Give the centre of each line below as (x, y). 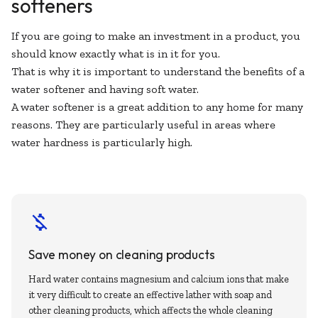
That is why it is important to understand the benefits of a (158, 71)
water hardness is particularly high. (102, 142)
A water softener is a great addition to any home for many (157, 107)
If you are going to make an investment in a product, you (156, 36)
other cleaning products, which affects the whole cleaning (150, 310)
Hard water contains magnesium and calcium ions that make (159, 279)
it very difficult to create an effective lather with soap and (150, 295)
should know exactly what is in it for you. (116, 54)
